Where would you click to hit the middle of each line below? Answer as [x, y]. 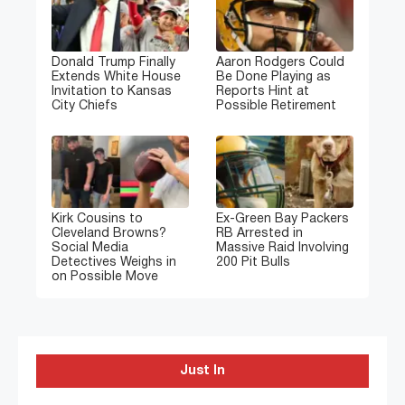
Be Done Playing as [273, 78]
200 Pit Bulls [253, 263]
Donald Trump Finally [113, 63]
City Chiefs [85, 107]
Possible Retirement [276, 107]
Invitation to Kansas [112, 92]
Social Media [90, 249]
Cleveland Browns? [109, 234]
